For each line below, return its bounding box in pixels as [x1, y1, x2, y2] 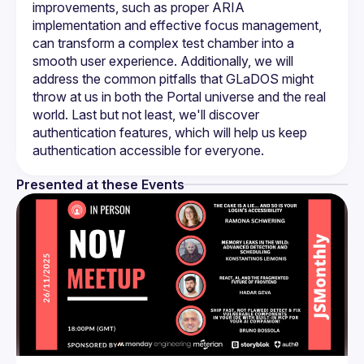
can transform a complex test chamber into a [32, 35, 294, 51]
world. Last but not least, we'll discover [32, 106, 259, 123]
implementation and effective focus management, [32, 17, 322, 33]
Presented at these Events [16, 176, 184, 193]
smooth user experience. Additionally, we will [32, 53, 293, 69]
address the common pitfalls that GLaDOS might [32, 71, 314, 87]
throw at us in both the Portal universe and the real [32, 89, 326, 105]
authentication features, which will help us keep [32, 124, 307, 141]
